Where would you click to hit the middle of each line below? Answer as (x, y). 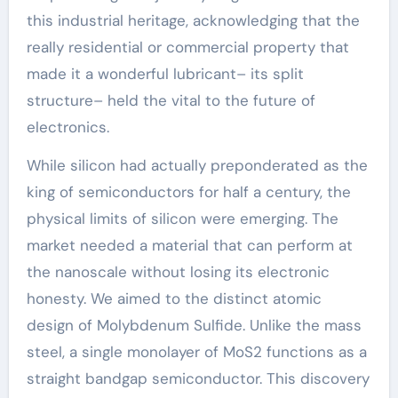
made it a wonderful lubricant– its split (165, 74)
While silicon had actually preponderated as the (197, 165)
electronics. (68, 127)
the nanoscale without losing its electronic (178, 272)
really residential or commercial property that (187, 47)
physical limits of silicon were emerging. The (182, 219)
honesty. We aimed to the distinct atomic (174, 298)
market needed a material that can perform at (189, 245)
